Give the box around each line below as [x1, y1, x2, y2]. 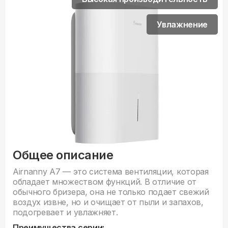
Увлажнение [157, 19, 208, 30]
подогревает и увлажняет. [13, 207, 118, 218]
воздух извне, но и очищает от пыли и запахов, [13, 197, 204, 208]
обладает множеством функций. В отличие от [13, 177, 196, 187]
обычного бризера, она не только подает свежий [13, 187, 209, 197]
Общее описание [13, 148, 113, 163]
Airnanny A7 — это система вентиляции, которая [13, 166, 209, 177]
